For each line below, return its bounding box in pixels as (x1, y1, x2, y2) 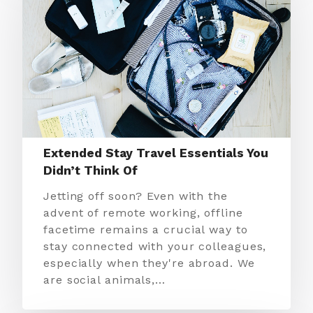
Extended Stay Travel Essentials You (43, 146, 268, 160)
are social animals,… (43, 273, 166, 286)
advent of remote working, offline (43, 206, 243, 219)
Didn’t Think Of (43, 163, 138, 177)
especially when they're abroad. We (43, 256, 255, 270)
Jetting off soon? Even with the (43, 189, 228, 203)
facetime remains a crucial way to (43, 223, 248, 236)
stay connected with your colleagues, (43, 240, 267, 253)
